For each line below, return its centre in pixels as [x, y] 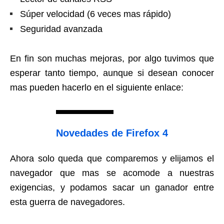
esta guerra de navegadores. [67, 202]
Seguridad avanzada [61, 29]
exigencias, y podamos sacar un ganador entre [112, 187]
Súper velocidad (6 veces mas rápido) [95, 14]
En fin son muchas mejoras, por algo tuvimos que [112, 58]
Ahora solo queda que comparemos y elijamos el [112, 158]
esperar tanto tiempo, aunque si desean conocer [112, 73]
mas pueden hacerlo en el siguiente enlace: [97, 87]
